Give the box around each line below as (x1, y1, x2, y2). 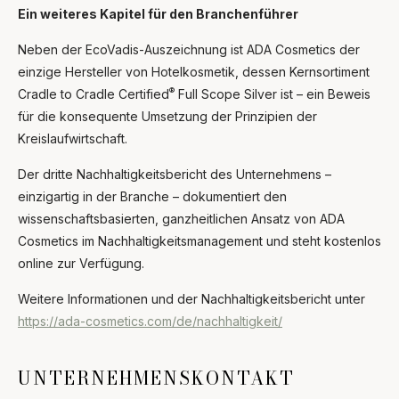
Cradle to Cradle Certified (18, 85, 169, 102)
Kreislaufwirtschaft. (18, 130, 127, 146)
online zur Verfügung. (18, 255, 144, 271)
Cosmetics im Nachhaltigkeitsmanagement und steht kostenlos (18, 232, 381, 248)
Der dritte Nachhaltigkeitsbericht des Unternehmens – (18, 166, 331, 182)
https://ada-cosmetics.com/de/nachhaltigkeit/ (18, 313, 282, 329)
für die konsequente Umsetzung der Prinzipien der (18, 108, 317, 124)
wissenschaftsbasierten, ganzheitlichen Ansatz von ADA (18, 210, 345, 226)
